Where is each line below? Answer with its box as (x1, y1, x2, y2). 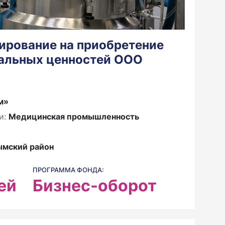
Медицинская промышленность (9, 111, 139, 122)
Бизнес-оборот (33, 176, 157, 195)
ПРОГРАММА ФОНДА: (33, 166, 104, 174)
